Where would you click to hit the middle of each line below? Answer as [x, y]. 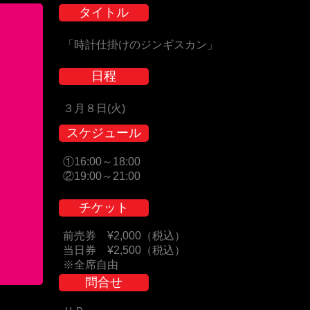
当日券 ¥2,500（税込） [124, 250]
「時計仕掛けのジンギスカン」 [140, 45]
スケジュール [104, 133]
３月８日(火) [94, 108]
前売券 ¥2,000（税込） [124, 236]
